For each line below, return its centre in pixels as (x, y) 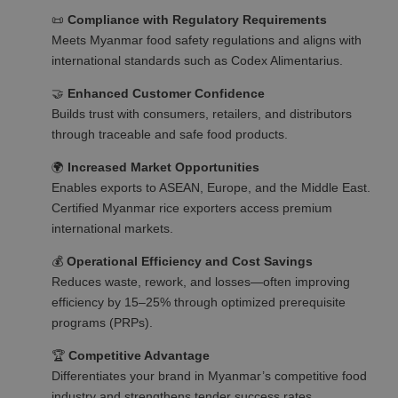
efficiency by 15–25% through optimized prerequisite (199, 302)
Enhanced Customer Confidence (167, 93)
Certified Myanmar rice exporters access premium (192, 208)
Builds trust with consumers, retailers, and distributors (202, 114)
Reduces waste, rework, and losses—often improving (201, 282)
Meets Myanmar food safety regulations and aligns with (207, 40)
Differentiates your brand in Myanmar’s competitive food (210, 376)
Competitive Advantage (139, 355)
